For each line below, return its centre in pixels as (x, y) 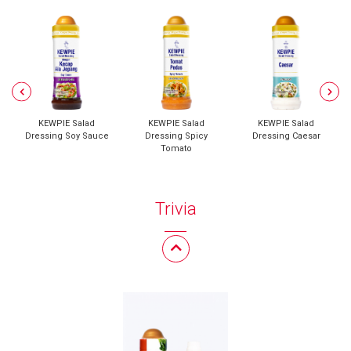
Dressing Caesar (286, 136)
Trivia (175, 209)
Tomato (176, 148)
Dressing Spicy (176, 136)
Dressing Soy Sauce (67, 136)
